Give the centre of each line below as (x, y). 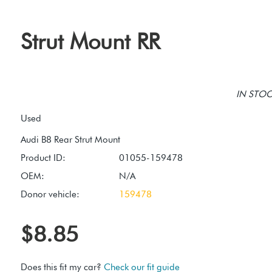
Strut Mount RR (90, 41)
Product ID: (43, 158)
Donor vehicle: (50, 195)
